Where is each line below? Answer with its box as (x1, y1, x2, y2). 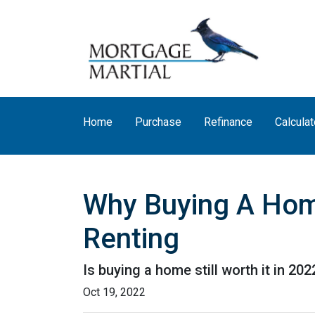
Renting (83, 222, 179, 255)
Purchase (135, 115, 181, 129)
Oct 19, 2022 (83, 285, 146, 299)
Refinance (204, 115, 252, 129)
